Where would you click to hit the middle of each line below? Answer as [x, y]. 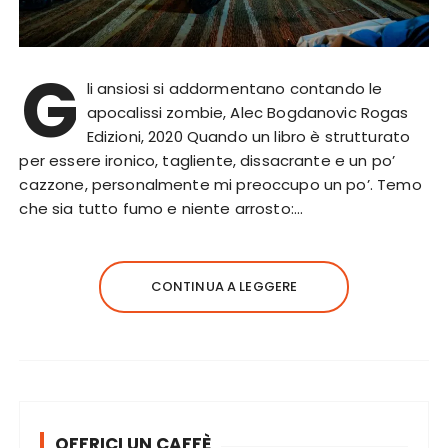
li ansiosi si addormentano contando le [234, 89]
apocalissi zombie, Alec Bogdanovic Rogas [247, 113]
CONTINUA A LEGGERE [224, 287]
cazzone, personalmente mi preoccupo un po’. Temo [220, 185]
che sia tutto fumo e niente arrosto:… [161, 209]
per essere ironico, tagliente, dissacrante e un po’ [207, 161]
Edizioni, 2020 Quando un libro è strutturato [248, 137]
